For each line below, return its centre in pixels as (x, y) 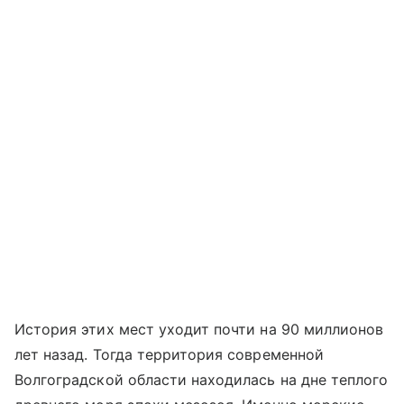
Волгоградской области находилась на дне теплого (202, 379)
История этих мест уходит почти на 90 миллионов (199, 329)
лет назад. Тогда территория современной (169, 354)
